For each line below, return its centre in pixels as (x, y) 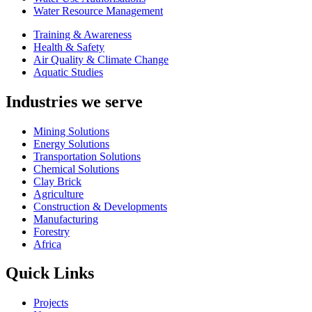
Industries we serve (74, 101)
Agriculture (58, 194)
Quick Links (50, 273)
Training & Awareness (83, 34)
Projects (51, 303)
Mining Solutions (71, 131)
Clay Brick (57, 181)
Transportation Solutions (87, 156)
